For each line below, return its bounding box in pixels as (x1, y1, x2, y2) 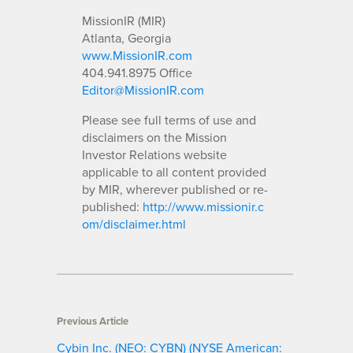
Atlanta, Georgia (82, 28, 171, 46)
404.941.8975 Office (82, 63, 192, 81)
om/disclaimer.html (82, 214, 186, 232)
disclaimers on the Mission (82, 128, 227, 146)
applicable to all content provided (82, 162, 266, 180)
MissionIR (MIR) (82, 11, 165, 29)
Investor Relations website (82, 145, 227, 163)
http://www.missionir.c (143, 197, 264, 215)
